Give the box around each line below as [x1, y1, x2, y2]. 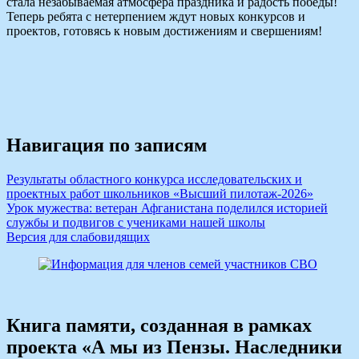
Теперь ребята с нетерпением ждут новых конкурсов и [6, 9, 305, 23]
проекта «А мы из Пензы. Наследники [6, 336, 342, 357]
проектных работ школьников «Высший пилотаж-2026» [6, 186, 313, 200]
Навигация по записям [6, 134, 207, 155]
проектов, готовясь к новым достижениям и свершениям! [6, 23, 322, 38]
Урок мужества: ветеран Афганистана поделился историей [6, 200, 328, 215]
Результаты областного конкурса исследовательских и [6, 171, 302, 186]
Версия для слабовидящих [6, 229, 150, 244]
